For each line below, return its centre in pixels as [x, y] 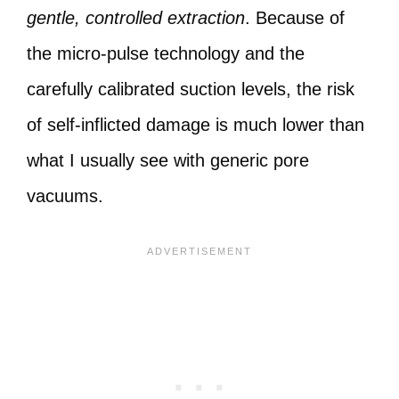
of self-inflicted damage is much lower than [195, 125]
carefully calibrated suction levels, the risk [191, 89]
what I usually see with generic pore [168, 160]
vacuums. [65, 196]
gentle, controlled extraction [136, 18]
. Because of [295, 18]
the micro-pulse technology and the [166, 53]
